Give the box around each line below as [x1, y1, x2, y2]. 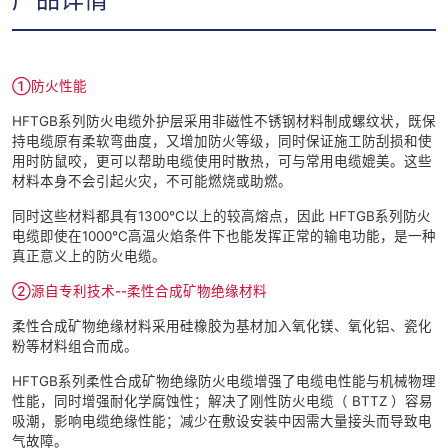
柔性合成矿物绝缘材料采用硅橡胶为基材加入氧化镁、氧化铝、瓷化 [12, 318, 432, 335]
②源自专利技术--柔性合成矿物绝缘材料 [12, 283, 267, 300]
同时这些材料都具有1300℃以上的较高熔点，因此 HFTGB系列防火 [12, 208, 431, 225]
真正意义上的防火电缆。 [12, 248, 166, 265]
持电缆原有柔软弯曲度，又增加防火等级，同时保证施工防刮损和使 [12, 133, 432, 150]
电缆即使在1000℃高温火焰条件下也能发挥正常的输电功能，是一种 [12, 228, 436, 245]
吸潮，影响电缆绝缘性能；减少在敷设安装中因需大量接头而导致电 [12, 413, 432, 430]
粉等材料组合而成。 [12, 338, 138, 355]
